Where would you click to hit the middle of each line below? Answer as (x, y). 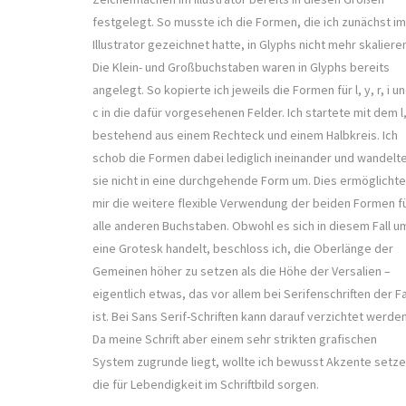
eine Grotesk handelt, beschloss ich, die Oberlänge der (243, 249)
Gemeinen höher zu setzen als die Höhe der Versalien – (242, 271)
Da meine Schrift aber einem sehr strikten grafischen (235, 339)
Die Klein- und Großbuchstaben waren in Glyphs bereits (241, 68)
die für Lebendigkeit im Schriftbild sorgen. (207, 385)
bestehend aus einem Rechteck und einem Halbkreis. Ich (245, 135)
